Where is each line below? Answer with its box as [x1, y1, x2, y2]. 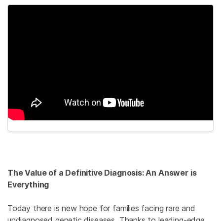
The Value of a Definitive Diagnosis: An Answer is [7, 167, 197, 178]
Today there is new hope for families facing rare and [7, 203, 195, 213]
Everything [7, 179, 49, 189]
